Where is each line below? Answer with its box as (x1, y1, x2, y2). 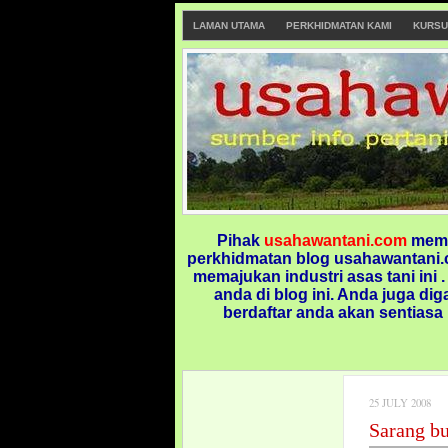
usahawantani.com (264, 232, 407, 249)
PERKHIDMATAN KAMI (286, 20, 392, 31)
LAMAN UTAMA (193, 20, 265, 31)
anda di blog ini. (214, 286, 337, 303)
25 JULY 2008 (369, 396, 431, 410)
